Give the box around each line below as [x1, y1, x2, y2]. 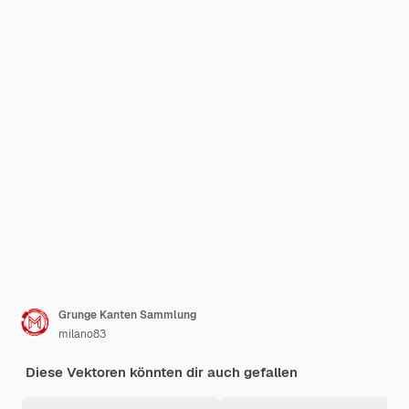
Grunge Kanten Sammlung [58, 308, 196, 322]
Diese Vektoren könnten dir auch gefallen [26, 363, 298, 381]
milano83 [58, 327, 106, 341]
